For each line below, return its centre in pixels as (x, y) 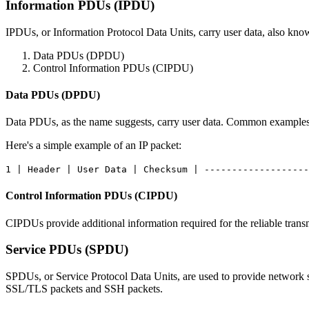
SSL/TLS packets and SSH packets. (84, 289)
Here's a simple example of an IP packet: (93, 146)
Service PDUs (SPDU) (67, 250)
